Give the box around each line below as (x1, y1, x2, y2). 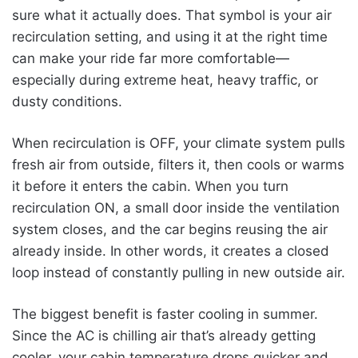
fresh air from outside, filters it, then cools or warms (12, 156, 344, 173)
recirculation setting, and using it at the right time (12, 28, 328, 45)
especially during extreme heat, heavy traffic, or (12, 71, 318, 88)
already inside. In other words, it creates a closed (12, 242, 329, 259)
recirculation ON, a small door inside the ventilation (12, 199, 340, 216)
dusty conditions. (12, 93, 122, 109)
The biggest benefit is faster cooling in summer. (12, 305, 318, 322)
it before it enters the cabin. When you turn (12, 177, 288, 194)
